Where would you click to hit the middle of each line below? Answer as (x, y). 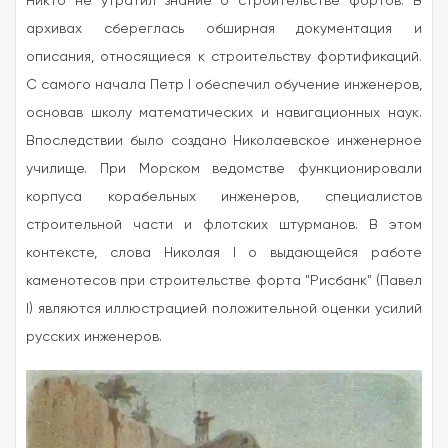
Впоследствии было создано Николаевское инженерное (224, 139)
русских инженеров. (94, 335)
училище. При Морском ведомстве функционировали (224, 167)
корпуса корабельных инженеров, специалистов (224, 195)
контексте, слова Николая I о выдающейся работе (224, 251)
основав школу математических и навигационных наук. (224, 111)
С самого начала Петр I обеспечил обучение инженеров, (224, 83)
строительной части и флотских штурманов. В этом (224, 223)
